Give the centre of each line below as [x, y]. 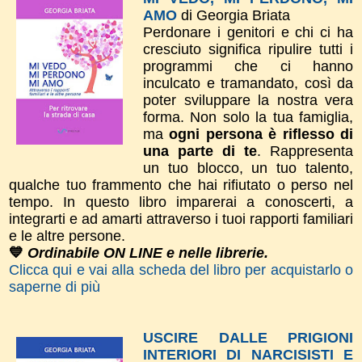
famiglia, [326, 117]
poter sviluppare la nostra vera [248, 100]
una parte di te [200, 151]
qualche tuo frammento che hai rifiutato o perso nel [181, 185]
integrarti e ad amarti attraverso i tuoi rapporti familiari [181, 219]
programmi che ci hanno [248, 66]
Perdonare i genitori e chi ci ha [248, 32]
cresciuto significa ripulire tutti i [248, 49]
